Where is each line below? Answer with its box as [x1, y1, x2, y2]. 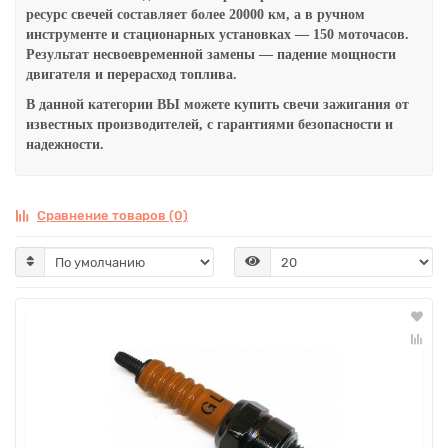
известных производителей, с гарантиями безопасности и [26, 117, 393, 132]
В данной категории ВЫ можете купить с [26, 97, 289, 112]
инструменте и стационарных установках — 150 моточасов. [26, 27, 409, 42]
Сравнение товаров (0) [37, 208, 188, 223]
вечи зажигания [289, 97, 391, 112]
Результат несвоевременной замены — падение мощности [26, 47, 396, 62]
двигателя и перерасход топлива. [26, 67, 237, 82]
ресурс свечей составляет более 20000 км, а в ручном [26, 7, 365, 22]
